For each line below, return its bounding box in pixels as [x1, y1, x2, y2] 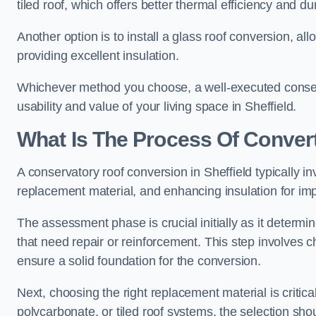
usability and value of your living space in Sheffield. [17, 99, 297, 114]
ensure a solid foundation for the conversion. [17, 254, 261, 269]
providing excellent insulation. [17, 49, 179, 63]
